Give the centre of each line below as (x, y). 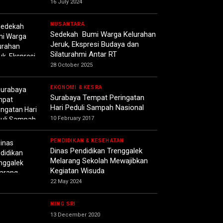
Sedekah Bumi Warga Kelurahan (103, 35)
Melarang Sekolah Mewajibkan (99, 161)
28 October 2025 (71, 65)
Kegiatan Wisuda (77, 171)
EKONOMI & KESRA (76, 88)
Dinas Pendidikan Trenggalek (96, 151)
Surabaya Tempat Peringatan (97, 98)
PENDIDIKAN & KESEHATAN (87, 141)
